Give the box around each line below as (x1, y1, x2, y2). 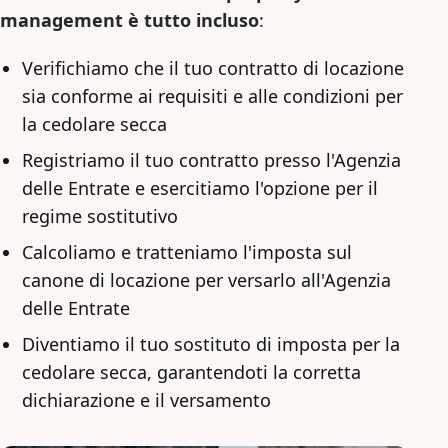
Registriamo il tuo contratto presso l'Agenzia (22, 147, 401, 172)
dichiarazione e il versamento (22, 387, 271, 412)
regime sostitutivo (22, 203, 178, 228)
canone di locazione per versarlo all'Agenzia (22, 267, 391, 292)
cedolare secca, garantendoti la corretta (22, 359, 361, 384)
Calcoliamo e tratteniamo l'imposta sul (22, 239, 352, 264)
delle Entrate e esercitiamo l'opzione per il (22, 175, 378, 200)
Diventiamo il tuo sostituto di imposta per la (22, 331, 400, 356)
